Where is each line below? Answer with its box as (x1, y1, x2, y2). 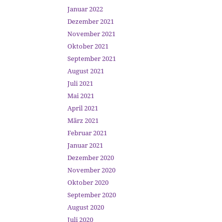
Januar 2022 (67, 4, 103, 13)
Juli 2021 (67, 79, 93, 88)
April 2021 (67, 104, 98, 112)
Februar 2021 (67, 128, 107, 137)
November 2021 (67, 29, 115, 38)
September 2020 (67, 190, 116, 199)
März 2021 (67, 116, 99, 125)
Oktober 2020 (67, 178, 109, 187)
